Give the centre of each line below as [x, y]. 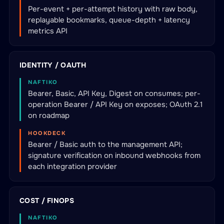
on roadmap [49, 115]
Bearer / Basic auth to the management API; [105, 144]
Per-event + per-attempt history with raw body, [113, 9]
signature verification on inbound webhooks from [114, 155]
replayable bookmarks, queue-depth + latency [109, 20]
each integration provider [72, 166]
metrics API [48, 31]
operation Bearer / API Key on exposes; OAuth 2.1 [115, 104]
